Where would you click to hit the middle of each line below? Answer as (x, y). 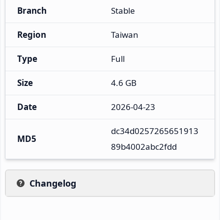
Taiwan (125, 34)
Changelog (53, 183)
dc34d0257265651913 (155, 131)
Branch (32, 10)
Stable (123, 10)
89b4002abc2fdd (144, 146)
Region (32, 34)
